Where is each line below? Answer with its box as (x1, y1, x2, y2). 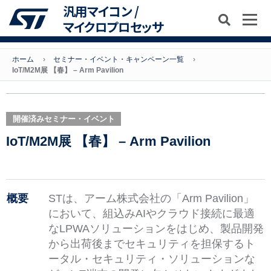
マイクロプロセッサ (63, 18, 163, 36)
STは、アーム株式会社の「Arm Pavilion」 (48, 192, 254, 204)
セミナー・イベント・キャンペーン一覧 (53, 55, 184, 64)
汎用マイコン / (63, 2, 139, 20)
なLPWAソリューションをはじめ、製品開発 (48, 222, 264, 235)
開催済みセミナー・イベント (12, 114, 115, 123)
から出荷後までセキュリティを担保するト (48, 237, 255, 250)
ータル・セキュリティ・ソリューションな (48, 252, 255, 265)
